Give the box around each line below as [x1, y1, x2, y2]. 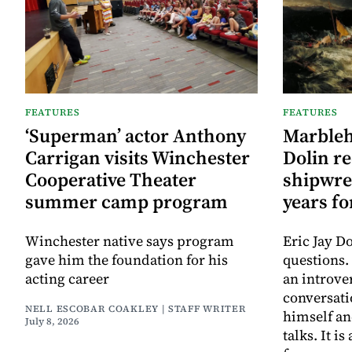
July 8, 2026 [25, 314, 79, 328]
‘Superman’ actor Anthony [25, 122, 246, 148]
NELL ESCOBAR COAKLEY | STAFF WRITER [25, 302, 247, 315]
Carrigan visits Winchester [25, 144, 250, 170]
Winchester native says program [25, 230, 234, 251]
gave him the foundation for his [25, 249, 228, 269]
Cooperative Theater [25, 166, 196, 192]
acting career [25, 268, 109, 288]
